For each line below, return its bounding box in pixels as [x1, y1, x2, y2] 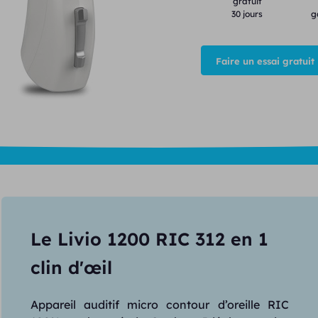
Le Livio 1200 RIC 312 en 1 [30, 228, 268, 250]
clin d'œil [30, 256, 112, 278]
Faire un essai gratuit [215, 55, 314, 67]
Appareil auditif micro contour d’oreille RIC [30, 297, 290, 312]
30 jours [231, 9, 263, 19]
